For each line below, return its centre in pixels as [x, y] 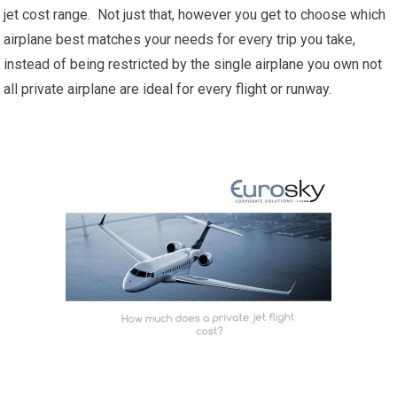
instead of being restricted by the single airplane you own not [193, 65]
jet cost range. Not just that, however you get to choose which [195, 15]
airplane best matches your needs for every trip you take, [180, 40]
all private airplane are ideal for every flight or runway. [168, 90]
